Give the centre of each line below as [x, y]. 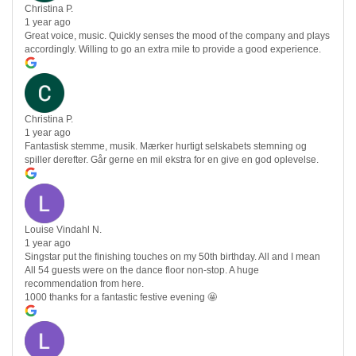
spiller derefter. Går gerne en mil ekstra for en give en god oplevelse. [172, 160]
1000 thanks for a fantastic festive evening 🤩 [121, 298]
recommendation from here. [84, 284]
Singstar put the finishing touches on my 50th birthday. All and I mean [172, 257]
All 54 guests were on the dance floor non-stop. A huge [142, 271]
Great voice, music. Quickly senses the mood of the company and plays [177, 36]
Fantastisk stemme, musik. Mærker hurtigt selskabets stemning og [166, 147]
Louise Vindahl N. [63, 230]
